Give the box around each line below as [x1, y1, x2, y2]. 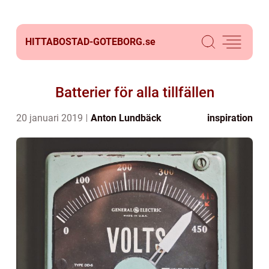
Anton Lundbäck [91, 112, 162, 124]
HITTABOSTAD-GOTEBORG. [25, 36, 145, 47]
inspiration [207, 112, 253, 124]
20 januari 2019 [16, 112, 85, 124]
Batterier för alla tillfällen [55, 84, 214, 101]
